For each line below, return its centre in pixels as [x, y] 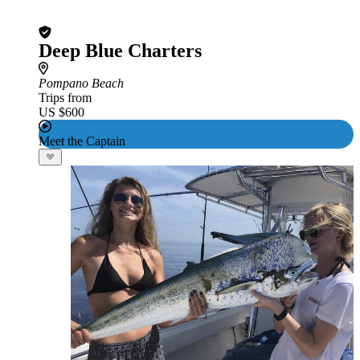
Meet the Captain [82, 141]
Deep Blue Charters [120, 51]
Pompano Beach [81, 83]
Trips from [65, 98]
